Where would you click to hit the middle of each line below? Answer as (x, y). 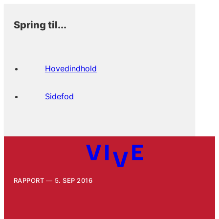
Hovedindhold (71, 68)
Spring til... (40, 24)
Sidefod (59, 96)
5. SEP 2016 (74, 180)
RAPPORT (29, 180)
